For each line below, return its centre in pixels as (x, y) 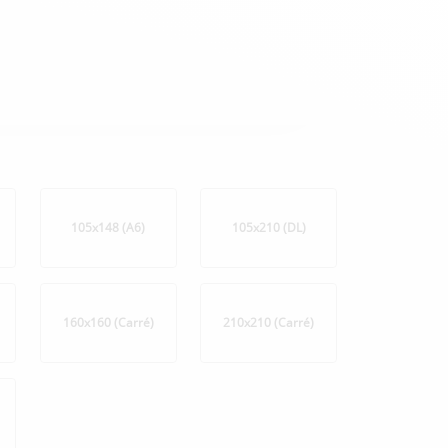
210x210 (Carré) (269, 323)
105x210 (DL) (268, 228)
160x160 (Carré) (108, 323)
